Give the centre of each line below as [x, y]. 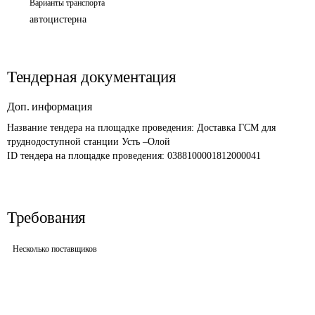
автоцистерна [58, 19]
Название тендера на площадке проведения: [102, 128]
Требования [46, 218]
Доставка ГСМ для [238, 128]
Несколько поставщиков [55, 249]
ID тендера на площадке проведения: [87, 156]
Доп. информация [50, 107]
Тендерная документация [92, 77]
